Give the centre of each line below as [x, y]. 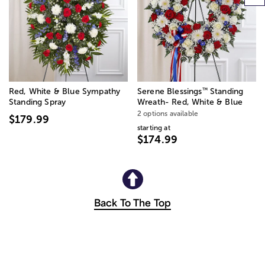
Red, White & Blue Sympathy [65, 92]
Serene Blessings [170, 92]
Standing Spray [38, 102]
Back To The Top [132, 203]
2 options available [168, 114]
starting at [154, 128]
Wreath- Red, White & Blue [190, 102]
